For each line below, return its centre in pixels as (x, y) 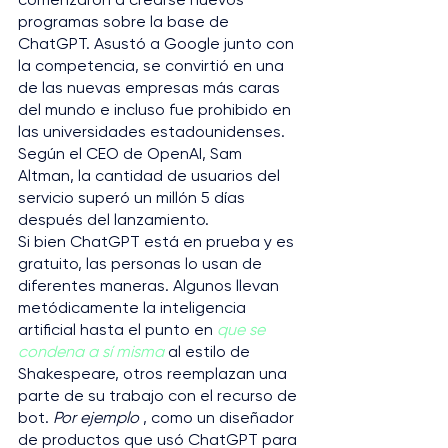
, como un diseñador (218, 417)
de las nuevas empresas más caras (151, 87)
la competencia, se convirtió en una (153, 65)
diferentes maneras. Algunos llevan (150, 285)
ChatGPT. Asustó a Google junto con (158, 43)
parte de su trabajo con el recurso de (159, 395)
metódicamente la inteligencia (134, 307)
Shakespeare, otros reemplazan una (154, 373)
